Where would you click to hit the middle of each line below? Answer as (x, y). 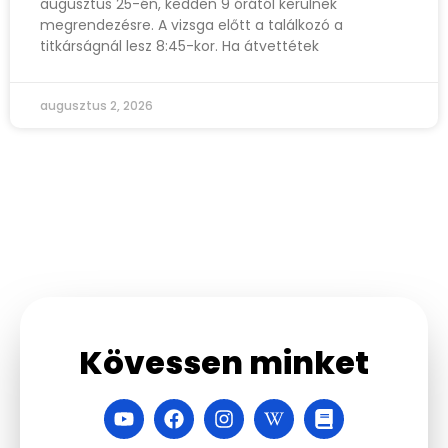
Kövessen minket (224, 362)
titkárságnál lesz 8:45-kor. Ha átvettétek (179, 46)
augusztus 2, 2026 (96, 106)
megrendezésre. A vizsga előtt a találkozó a (191, 25)
